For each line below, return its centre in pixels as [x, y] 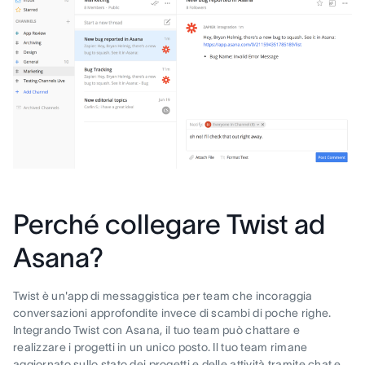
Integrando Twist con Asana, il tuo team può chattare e [157, 330]
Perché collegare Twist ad [169, 224]
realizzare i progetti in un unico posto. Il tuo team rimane [161, 347]
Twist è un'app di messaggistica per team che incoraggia [163, 295]
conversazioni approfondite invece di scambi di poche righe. [172, 312]
